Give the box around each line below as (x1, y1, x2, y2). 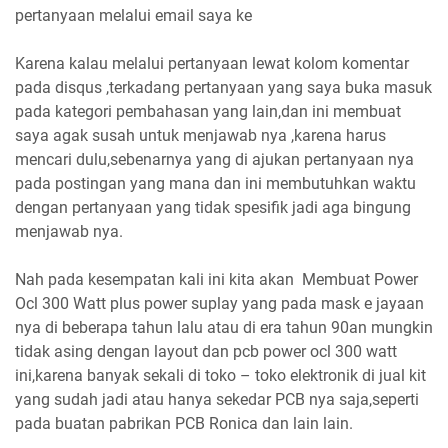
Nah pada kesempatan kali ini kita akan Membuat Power (15, 270, 418, 289)
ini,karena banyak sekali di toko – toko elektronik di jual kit (15, 366, 426, 385)
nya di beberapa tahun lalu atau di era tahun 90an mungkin (15, 318, 433, 337)
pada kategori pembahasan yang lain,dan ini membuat (15, 102, 401, 121)
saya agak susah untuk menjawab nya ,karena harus (15, 126, 386, 145)
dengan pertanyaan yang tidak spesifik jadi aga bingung (15, 198, 411, 217)
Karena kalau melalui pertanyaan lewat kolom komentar (15, 54, 409, 73)
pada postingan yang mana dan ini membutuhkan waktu (15, 174, 416, 193)
